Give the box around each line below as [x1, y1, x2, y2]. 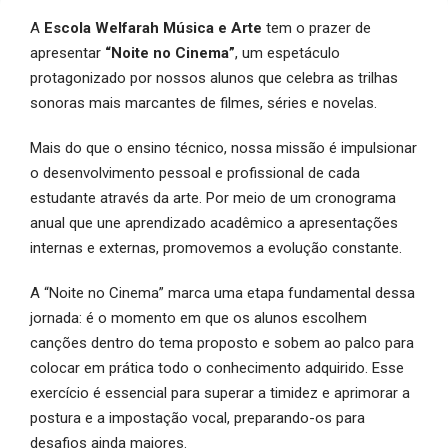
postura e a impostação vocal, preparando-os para [30, 408, 365, 427]
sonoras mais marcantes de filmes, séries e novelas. [30, 93, 377, 112]
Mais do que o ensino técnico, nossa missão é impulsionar [30, 138, 417, 157]
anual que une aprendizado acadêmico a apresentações [30, 213, 398, 232]
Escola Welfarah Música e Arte [44, 18, 262, 37]
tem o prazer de [262, 18, 371, 37]
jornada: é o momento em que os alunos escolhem [30, 308, 367, 327]
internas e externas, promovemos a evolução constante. [30, 238, 402, 257]
